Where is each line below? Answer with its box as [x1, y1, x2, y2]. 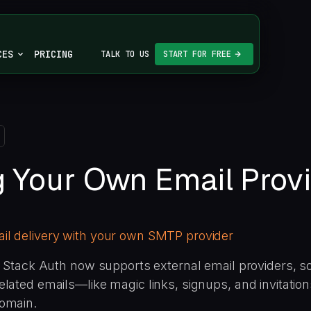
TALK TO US [101, 49, 149, 60]
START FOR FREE [163, 49, 231, 60]
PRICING [33, 47, 73, 60]
